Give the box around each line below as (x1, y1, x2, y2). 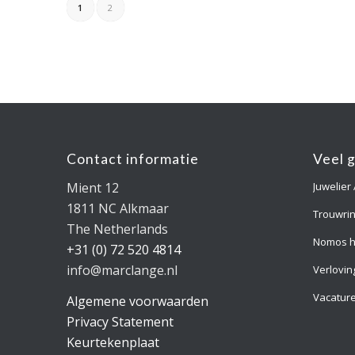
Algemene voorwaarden (66, 292, 208, 311)
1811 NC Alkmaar (66, 199, 169, 217)
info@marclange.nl (66, 261, 177, 279)
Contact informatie (66, 150, 199, 167)
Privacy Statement (66, 313, 174, 331)
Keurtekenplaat (66, 334, 159, 352)
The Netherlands (66, 219, 168, 238)
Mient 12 (66, 178, 119, 197)
